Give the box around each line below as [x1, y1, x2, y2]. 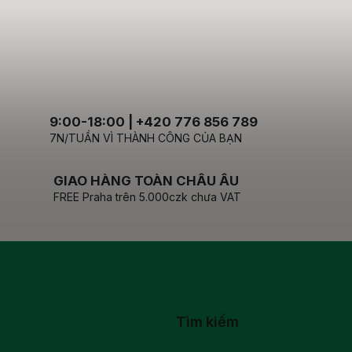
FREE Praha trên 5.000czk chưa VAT [53, 189, 241, 203]
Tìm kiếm [176, 312, 239, 330]
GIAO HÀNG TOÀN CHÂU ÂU [53, 172, 239, 189]
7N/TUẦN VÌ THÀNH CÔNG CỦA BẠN [49, 130, 243, 145]
